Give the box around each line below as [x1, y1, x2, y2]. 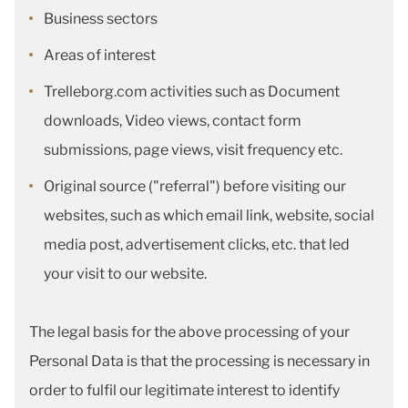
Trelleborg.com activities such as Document [44, 83, 340, 100]
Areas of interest [44, 46, 158, 64]
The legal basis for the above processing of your [29, 323, 350, 341]
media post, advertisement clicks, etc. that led [44, 236, 350, 253]
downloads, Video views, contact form [44, 112, 301, 129]
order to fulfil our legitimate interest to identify [29, 382, 340, 399]
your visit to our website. [44, 265, 207, 282]
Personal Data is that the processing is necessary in [29, 352, 370, 370]
